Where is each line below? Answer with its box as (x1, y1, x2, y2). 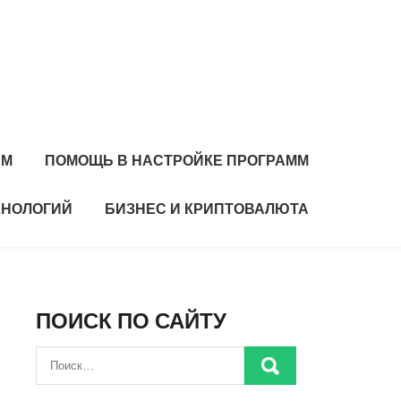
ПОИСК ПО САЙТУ (36, 306, 226, 336)
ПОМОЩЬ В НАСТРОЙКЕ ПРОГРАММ (45, 150, 309, 171)
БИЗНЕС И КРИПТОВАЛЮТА (105, 199, 309, 219)
